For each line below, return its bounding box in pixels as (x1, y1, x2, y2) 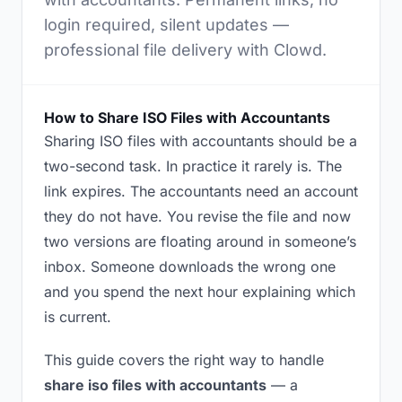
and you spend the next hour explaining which (44, 283, 355, 301)
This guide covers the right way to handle (44, 351, 324, 369)
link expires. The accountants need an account (44, 182, 358, 200)
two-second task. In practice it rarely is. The (44, 157, 342, 175)
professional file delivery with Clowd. (44, 40, 327, 59)
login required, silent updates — (44, 15, 289, 34)
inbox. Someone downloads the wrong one (44, 258, 336, 275)
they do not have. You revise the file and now (44, 207, 351, 225)
